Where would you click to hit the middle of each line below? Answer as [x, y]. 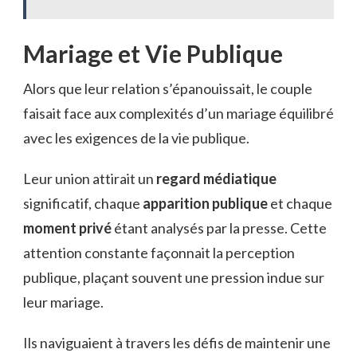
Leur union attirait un [90, 178]
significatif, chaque [83, 203]
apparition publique [205, 203]
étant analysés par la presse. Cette [219, 228]
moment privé [67, 228]
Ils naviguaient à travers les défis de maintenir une [177, 342]
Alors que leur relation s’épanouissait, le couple [168, 88]
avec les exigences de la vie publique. [136, 137]
